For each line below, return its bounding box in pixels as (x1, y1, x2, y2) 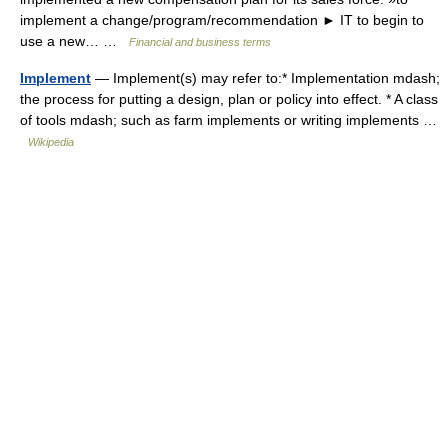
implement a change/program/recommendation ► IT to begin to (20, 12, 424, 28)
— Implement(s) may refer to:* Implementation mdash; (91, 70, 440, 86)
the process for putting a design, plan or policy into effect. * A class (20, 91, 438, 107)
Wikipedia (28, 136, 74, 148)
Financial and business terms (129, 36, 271, 48)
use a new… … (20, 33, 129, 49)
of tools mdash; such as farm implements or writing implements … (20, 112, 437, 128)
